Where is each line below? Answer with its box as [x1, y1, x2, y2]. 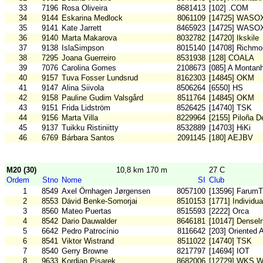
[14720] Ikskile [209, 33, 259, 43]
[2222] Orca [209, 207, 249, 216]
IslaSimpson [62, 43, 104, 53]
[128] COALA [209, 53, 254, 63]
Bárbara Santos [62, 133, 114, 143]
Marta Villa [62, 113, 98, 123]
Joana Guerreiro [62, 53, 116, 63]
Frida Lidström [62, 103, 110, 113]
